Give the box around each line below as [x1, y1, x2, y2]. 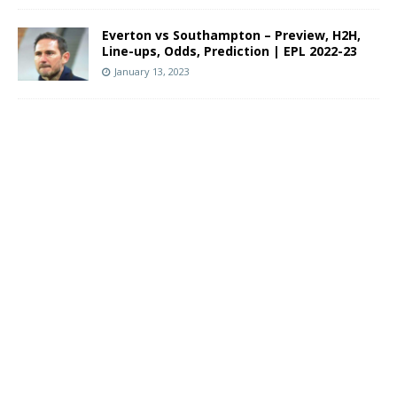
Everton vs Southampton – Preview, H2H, [102, 27, 361, 43]
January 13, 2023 [114, 65, 190, 78]
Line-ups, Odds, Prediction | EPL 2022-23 [102, 43, 361, 59]
